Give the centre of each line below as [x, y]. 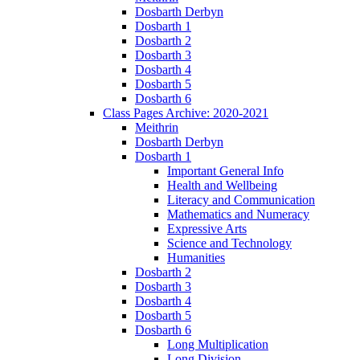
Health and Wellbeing [222, 185]
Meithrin [157, 127]
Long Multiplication [218, 344]
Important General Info [225, 170]
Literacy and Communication [241, 199]
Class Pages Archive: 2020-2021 [186, 112]
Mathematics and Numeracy [238, 214]
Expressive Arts [207, 228]
